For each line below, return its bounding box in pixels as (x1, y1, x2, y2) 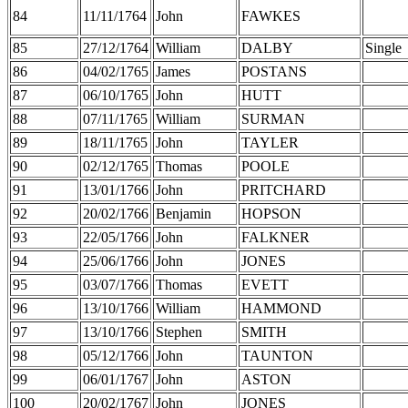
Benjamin (156, 205, 211, 221)
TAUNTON (241, 347, 313, 363)
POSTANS (241, 63, 307, 79)
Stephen (156, 323, 202, 340)
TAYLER (241, 134, 299, 150)
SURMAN (241, 110, 305, 127)
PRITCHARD (241, 181, 326, 198)
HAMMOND (241, 300, 321, 316)
